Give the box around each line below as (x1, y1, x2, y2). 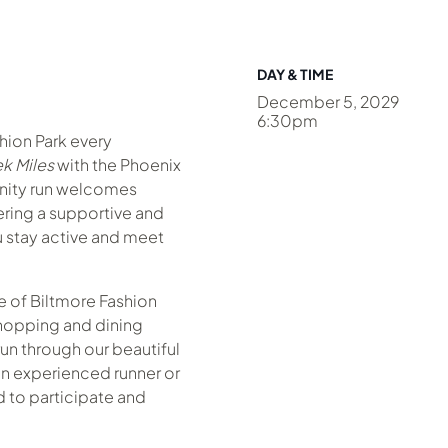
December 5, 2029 (256, 91, 399, 112)
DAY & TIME (256, 65, 333, 83)
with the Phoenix (54, 154, 181, 175)
